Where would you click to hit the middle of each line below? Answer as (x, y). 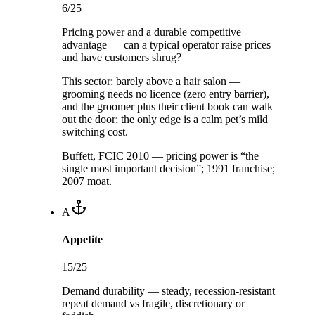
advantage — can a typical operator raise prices (166, 44)
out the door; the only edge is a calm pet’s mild (165, 119)
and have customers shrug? (122, 57)
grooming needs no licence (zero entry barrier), (166, 94)
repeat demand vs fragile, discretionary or (153, 304)
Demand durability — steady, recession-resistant (168, 291)
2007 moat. (87, 181)
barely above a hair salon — (178, 81)
